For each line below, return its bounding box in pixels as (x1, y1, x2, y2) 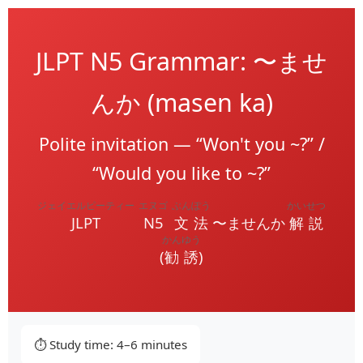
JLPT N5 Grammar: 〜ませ (36, 45, 327, 78)
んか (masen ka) (90, 86, 273, 119)
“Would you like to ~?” (92, 161, 271, 185)
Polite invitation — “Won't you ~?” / (38, 132, 325, 156)
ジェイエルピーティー (37, 198, 135, 212)
